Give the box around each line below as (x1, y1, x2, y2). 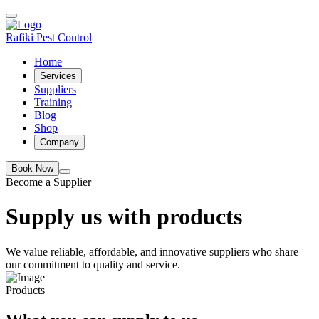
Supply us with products (6, 204, 242, 230)
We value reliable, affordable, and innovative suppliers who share (6, 245, 298, 258)
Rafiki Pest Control (6, 31, 92, 43)
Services (40, 70, 76, 81)
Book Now (11, 163, 53, 174)
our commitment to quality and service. (6, 258, 180, 271)
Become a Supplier (6, 176, 91, 188)
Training (34, 96, 72, 108)
